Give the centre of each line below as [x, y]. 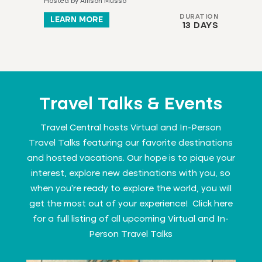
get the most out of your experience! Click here [131, 204]
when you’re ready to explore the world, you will [131, 189]
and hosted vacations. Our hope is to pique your [131, 158]
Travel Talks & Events [131, 104]
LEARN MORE [76, 20]
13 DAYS [200, 25]
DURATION [199, 17]
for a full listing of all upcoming [101, 219]
